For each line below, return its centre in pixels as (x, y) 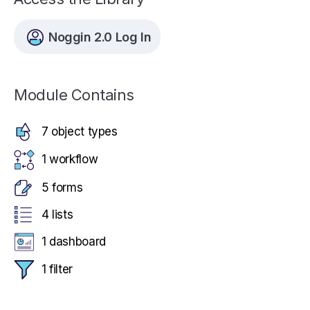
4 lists (57, 214)
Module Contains (74, 95)
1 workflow (70, 159)
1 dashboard (74, 241)
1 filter (57, 270)
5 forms (62, 187)
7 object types (80, 131)
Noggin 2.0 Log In (100, 37)
